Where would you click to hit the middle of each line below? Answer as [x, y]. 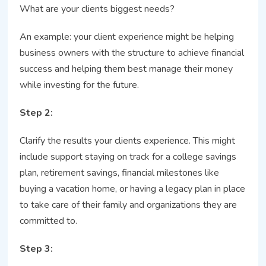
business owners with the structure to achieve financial [132, 53]
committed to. [49, 221]
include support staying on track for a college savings [128, 156]
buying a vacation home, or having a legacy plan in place [133, 189]
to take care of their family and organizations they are [129, 205]
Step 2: [37, 113]
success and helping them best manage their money [126, 69]
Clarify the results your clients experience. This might [128, 140]
